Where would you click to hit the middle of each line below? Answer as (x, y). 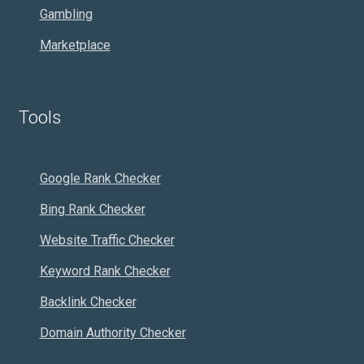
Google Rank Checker (100, 178)
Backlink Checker (88, 301)
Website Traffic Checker (107, 240)
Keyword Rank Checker (105, 271)
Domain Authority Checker (113, 332)
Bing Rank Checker (92, 209)
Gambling (66, 15)
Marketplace (75, 45)
